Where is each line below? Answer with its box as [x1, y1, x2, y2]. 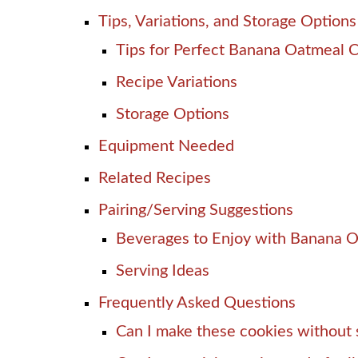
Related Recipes [98, 169, 211, 186]
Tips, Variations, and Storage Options [98, 13, 356, 30]
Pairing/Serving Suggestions [98, 201, 293, 218]
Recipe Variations [116, 74, 237, 90]
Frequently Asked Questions [98, 294, 296, 311]
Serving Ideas [116, 262, 209, 279]
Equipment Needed [98, 137, 234, 154]
